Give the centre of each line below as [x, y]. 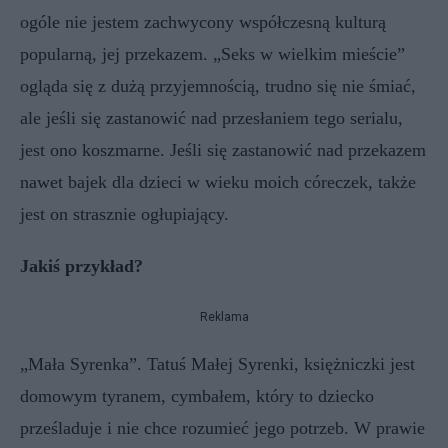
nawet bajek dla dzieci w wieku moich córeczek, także [218, 182]
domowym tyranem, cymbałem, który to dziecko [197, 396]
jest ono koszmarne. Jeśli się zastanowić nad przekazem [223, 150]
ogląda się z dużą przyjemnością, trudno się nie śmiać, [218, 86]
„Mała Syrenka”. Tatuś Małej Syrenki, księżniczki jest [217, 364]
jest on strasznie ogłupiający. [124, 214]
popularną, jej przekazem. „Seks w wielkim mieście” [212, 54]
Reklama [224, 317]
